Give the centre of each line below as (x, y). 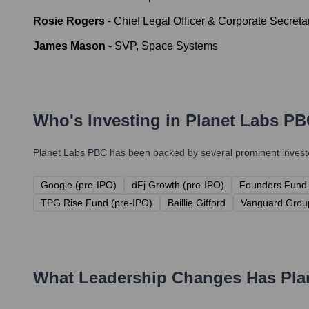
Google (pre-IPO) (79, 185)
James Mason (69, 46)
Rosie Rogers (69, 21)
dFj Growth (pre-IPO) (178, 185)
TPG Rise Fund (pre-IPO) (97, 203)
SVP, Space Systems (166, 46)
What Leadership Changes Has (157, 278)
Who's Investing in (109, 121)
